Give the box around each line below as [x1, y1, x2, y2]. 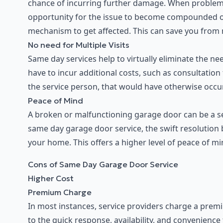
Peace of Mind [28, 96, 83, 106]
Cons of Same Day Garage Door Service [28, 159, 178, 170]
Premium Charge [28, 187, 92, 198]
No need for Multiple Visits [28, 40, 129, 50]
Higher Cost [28, 173, 74, 184]
